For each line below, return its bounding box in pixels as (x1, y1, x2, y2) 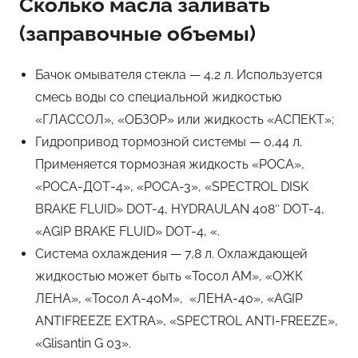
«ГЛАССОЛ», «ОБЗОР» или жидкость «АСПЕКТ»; (35, 111, 334, 127)
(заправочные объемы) (19, 22, 256, 46)
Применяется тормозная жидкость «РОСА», (35, 156, 304, 172)
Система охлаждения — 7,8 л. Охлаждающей (35, 245, 308, 261)
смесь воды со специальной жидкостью (35, 89, 281, 105)
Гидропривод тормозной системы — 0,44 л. (35, 133, 302, 149)
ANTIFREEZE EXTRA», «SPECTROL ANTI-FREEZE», (35, 312, 338, 328)
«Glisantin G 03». (35, 335, 131, 351)
